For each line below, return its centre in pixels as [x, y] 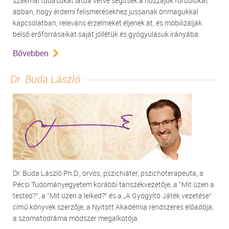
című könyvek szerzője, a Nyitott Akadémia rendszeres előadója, [113, 207]
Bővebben [31, 53]
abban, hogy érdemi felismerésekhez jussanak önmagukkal [106, 12]
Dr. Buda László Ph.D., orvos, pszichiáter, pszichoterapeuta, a [108, 173]
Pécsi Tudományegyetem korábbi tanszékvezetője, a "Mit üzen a [113, 184]
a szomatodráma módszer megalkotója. [76, 218]
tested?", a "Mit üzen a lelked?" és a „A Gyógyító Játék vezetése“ [112, 196]
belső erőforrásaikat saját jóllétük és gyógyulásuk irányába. [106, 34]
